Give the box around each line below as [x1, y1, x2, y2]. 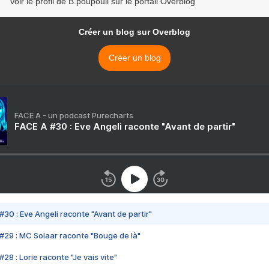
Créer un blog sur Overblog [79, 27, 190, 37]
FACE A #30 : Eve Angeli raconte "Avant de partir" [14, 121, 235, 133]
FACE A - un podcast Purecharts [14, 110, 133, 121]
